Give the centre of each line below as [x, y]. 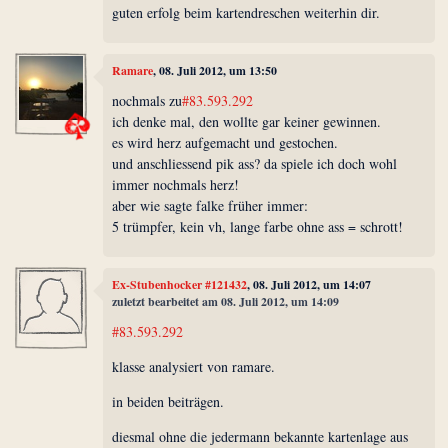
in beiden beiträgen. [168, 401]
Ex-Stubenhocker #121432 [180, 285]
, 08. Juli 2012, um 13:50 [215, 71]
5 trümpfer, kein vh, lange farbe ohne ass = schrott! [258, 226]
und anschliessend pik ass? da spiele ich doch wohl [255, 163]
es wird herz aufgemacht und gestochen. [225, 142]
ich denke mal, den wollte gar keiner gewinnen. [247, 121]
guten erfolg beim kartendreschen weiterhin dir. [246, 12]
